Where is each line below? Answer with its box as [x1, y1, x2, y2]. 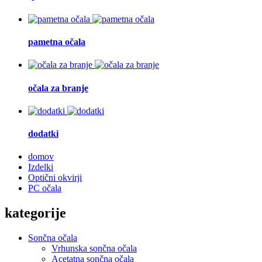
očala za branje [28, 82, 88, 93]
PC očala [28, 183, 61, 194]
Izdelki [28, 162, 53, 173]
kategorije [5, 205, 66, 221]
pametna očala [28, 36, 85, 47]
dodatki [28, 129, 58, 139]
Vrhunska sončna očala [51, 243, 137, 254]
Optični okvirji [28, 173, 82, 183]
